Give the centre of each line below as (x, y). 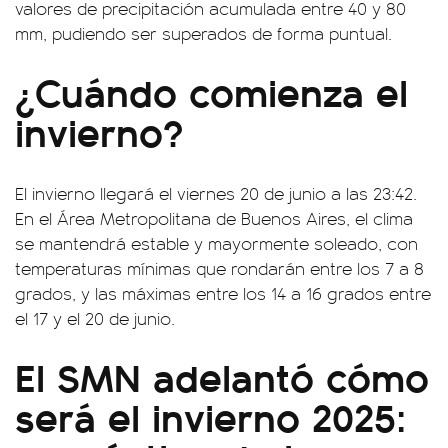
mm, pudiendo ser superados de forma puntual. (203, 33)
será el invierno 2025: (210, 416)
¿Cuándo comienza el (211, 91)
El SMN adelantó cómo (222, 376)
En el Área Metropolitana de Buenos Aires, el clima (214, 218)
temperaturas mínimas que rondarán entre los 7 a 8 (219, 268)
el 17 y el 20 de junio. (95, 318)
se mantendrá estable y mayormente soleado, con (216, 243)
